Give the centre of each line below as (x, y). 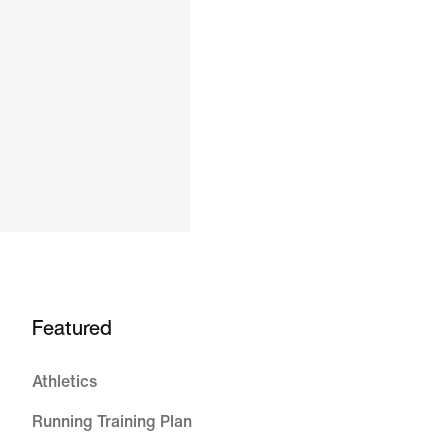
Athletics (64, 381)
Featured (72, 327)
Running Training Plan (112, 421)
